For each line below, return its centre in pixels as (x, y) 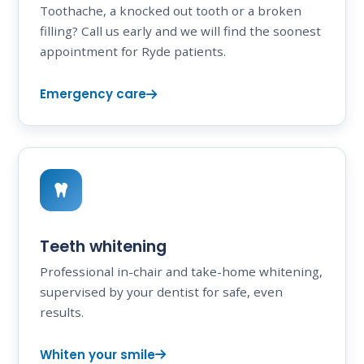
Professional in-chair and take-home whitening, (181, 271)
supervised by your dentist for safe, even (161, 291)
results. (62, 312)
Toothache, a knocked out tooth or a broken (171, 11)
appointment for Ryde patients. (133, 52)
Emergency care (93, 94)
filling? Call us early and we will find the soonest (180, 31)
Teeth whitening (103, 247)
